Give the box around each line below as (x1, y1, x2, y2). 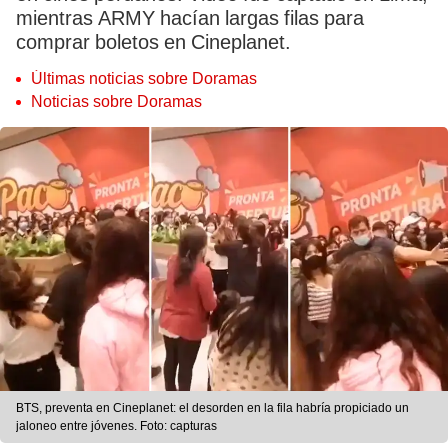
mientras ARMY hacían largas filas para (16, 6, 364, 30)
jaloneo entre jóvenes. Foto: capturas (16, 419, 217, 434)
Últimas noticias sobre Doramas (31, 69, 257, 88)
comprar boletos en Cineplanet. (16, 30, 291, 54)
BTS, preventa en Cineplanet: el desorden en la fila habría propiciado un (16, 401, 409, 416)
